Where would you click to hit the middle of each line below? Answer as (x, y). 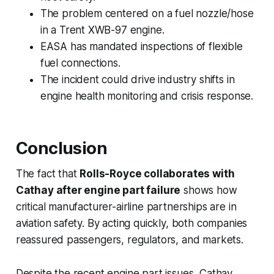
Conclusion (61, 148)
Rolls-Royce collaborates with (157, 173)
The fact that (48, 173)
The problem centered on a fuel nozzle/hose (147, 13)
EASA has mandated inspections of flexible (141, 46)
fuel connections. (80, 63)
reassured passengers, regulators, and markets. (129, 239)
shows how (209, 190)
